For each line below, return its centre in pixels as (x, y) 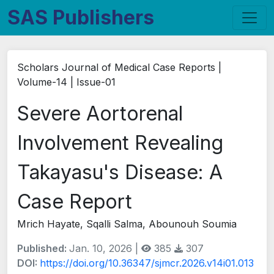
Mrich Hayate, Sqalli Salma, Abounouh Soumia (127, 224)
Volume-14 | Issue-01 (66, 82)
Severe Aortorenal (100, 113)
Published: (43, 248)
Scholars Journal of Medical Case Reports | (119, 67)
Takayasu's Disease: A (120, 172)
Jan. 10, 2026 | (105, 248)
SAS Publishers (81, 17)
